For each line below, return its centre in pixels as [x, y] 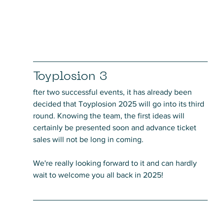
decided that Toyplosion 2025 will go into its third [119, 104]
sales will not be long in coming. [89, 139]
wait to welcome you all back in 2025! [98, 175]
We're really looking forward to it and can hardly [116, 163]
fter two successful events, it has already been [113, 92]
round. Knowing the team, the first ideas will [110, 115]
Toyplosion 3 [70, 77]
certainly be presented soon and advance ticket [115, 127]
